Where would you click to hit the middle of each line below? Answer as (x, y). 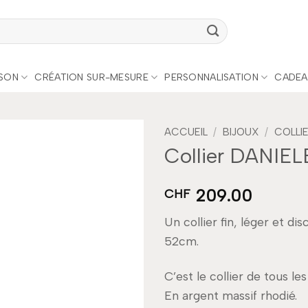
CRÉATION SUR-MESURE (91, 77)
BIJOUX (241, 132)
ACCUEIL (186, 132)
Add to (115, 170)
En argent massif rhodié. (231, 296)
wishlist (115, 184)
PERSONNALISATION (211, 77)
